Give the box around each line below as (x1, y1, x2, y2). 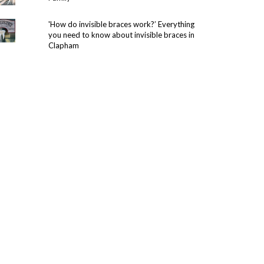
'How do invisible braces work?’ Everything (48, 19, 194, 29)
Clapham (48, 41, 79, 50)
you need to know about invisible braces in (48, 30, 194, 39)
